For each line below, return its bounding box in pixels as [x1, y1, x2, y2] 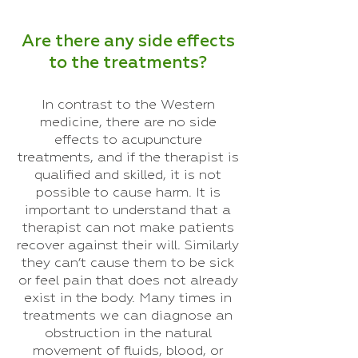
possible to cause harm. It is [35, 186, 221, 200]
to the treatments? [49, 55, 207, 72]
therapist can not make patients [22, 221, 234, 235]
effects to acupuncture [54, 133, 202, 147]
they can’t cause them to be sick [22, 257, 234, 270]
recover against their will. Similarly [17, 239, 239, 253]
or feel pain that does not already [18, 274, 238, 288]
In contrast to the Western [41, 98, 215, 112]
